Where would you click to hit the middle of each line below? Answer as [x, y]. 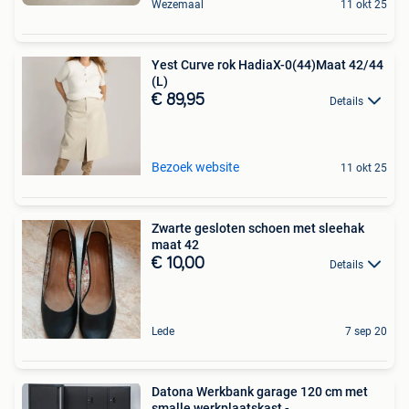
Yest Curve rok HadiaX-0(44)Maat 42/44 [267, 64]
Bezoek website [195, 167]
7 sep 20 [366, 331]
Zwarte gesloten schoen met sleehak [258, 228]
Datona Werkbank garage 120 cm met [260, 391]
